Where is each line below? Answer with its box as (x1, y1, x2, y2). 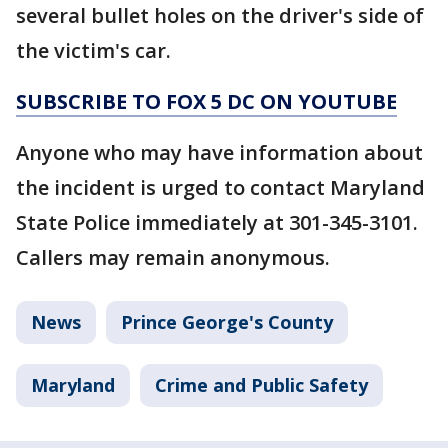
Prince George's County (121, 310, 333, 335)
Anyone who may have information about (16, 139, 423, 167)
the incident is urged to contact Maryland (16, 174, 425, 202)
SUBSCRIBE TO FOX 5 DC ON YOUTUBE (16, 88, 397, 116)
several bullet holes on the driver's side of (16, 2, 424, 30)
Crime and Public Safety (155, 373, 368, 398)
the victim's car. (16, 37, 171, 65)
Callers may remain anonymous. (16, 244, 330, 272)
